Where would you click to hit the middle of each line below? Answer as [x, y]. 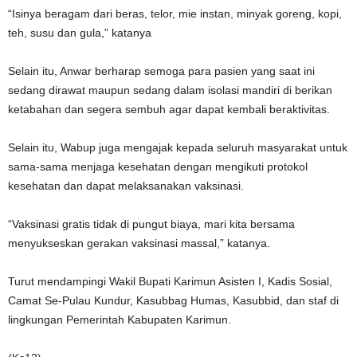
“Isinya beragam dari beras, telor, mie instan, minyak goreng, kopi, [175, 14]
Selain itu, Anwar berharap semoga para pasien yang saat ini [161, 71]
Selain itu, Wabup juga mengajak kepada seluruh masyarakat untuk [178, 147]
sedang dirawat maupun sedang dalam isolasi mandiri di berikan [170, 90]
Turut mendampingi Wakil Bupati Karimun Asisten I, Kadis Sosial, [170, 281]
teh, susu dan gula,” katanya [80, 33]
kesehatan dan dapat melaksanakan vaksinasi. [126, 186]
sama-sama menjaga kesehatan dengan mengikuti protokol [158, 167]
